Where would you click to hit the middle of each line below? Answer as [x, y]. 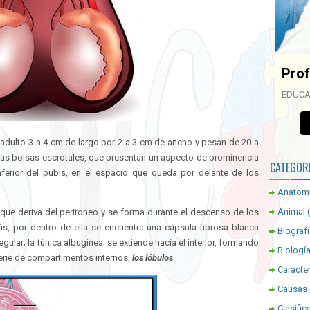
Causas [292, 289]
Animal [291, 211]
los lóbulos [153, 258]
